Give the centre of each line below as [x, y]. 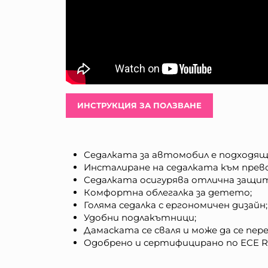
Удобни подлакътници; [140, 218]
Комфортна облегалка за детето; [168, 193]
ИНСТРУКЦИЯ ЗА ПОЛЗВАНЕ [140, 106]
